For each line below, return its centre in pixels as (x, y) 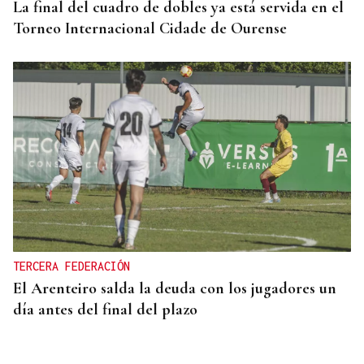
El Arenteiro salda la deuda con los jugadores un (175, 289)
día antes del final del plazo (105, 310)
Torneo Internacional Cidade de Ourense (150, 29)
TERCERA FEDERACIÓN (71, 266)
